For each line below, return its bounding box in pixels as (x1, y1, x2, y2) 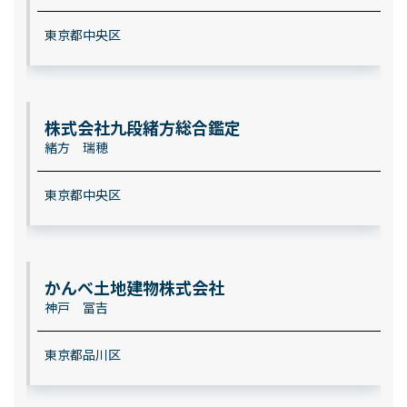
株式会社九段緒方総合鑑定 (44, 115, 241, 139)
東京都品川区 (44, 345, 121, 363)
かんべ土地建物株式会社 (44, 275, 224, 299)
